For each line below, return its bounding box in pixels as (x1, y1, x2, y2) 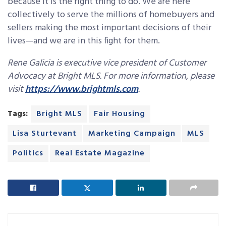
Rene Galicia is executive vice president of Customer (8, 56, 206, 71)
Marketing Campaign (88, 127, 176, 141)
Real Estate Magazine (55, 147, 145, 160)
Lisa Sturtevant (13, 127, 77, 141)
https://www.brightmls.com (25, 82, 138, 97)
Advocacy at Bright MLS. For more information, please (8, 69, 214, 84)
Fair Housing (94, 107, 145, 121)
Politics (13, 147, 43, 160)
